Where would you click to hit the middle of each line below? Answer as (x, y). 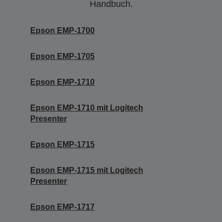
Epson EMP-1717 (62, 207)
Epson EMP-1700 (62, 31)
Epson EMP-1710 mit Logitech (87, 108)
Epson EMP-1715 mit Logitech (87, 170)
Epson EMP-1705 (62, 56)
